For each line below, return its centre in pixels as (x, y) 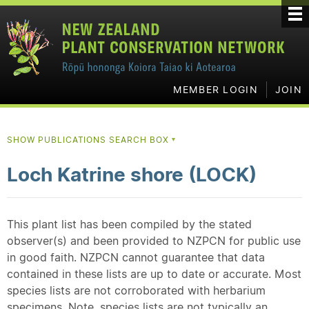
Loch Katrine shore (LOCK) (132, 175)
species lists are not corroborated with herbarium (136, 290)
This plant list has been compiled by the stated (129, 224)
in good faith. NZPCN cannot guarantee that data (136, 257)
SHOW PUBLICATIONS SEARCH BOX (89, 140)
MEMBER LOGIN (215, 90)
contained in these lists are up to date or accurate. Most (154, 274)
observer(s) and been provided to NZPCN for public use (154, 241)
